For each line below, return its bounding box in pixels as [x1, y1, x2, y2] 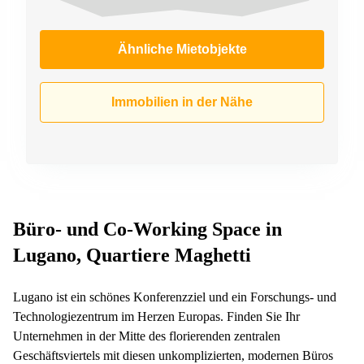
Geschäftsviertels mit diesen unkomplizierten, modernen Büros [13, 348, 333, 362]
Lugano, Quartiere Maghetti [13, 244, 251, 266]
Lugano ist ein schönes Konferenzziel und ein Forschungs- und [13, 289, 336, 304]
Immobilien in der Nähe [111, 94, 253, 109]
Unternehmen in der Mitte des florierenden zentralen [13, 328, 280, 343]
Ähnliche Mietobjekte [117, 41, 247, 56]
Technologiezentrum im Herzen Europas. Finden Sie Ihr [13, 309, 300, 323]
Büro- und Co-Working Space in [13, 218, 282, 240]
